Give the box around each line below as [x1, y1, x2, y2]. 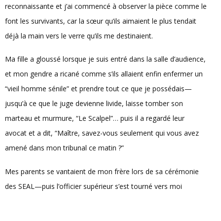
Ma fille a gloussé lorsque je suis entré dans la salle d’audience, [5, 54, 206, 64]
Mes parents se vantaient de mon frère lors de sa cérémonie [5, 166, 199, 176]
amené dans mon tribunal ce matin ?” [5, 143, 124, 153]
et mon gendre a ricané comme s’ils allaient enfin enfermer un [5, 69, 203, 79]
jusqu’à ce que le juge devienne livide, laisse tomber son [5, 99, 183, 109]
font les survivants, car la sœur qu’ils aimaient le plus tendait [5, 16, 196, 26]
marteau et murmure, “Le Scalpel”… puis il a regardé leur [5, 113, 184, 123]
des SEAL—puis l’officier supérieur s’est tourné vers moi [5, 181, 182, 191]
